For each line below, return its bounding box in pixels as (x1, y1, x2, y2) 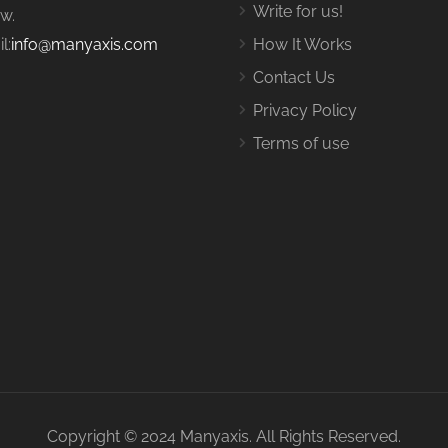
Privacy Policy (253, 101, 357, 120)
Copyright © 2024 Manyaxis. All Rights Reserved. (47, 427, 401, 446)
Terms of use (253, 134, 349, 153)
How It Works (253, 35, 352, 54)
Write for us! (253, 2, 343, 21)
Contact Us (253, 68, 335, 87)
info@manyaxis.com (10, 35, 158, 54)
